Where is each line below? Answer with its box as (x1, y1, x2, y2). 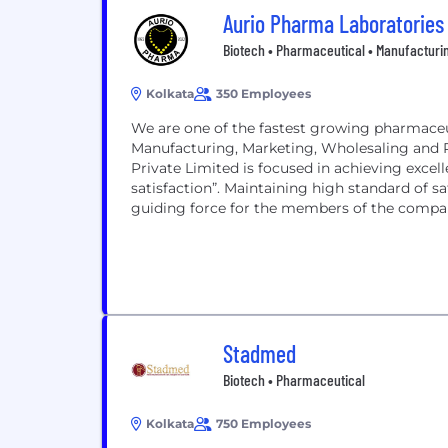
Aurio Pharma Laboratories (223, 9, 444, 38)
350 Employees (216, 86, 311, 101)
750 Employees (216, 416, 311, 431)
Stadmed (223, 339, 296, 368)
